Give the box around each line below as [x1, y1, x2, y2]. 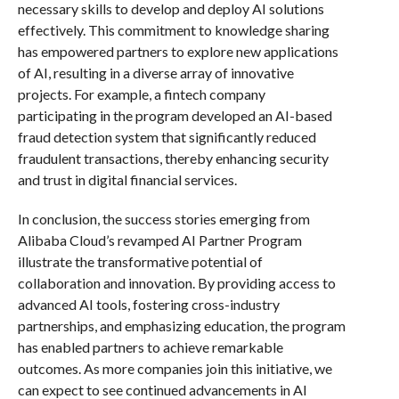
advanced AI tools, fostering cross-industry [17, 295, 280, 313]
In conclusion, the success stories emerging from [17, 209, 310, 227]
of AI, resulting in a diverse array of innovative [17, 63, 294, 81]
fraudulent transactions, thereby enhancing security [17, 149, 329, 167]
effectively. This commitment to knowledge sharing [17, 20, 330, 38]
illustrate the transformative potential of [17, 252, 263, 270]
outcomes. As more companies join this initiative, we [17, 359, 332, 377]
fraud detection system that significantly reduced [17, 127, 316, 145]
